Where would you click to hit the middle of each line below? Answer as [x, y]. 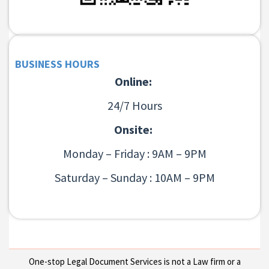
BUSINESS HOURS [57, 64]
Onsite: [134, 130]
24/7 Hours [134, 106]
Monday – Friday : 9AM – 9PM [134, 154]
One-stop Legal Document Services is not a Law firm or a [134, 262]
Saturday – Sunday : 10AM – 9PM [134, 178]
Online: [134, 82]
